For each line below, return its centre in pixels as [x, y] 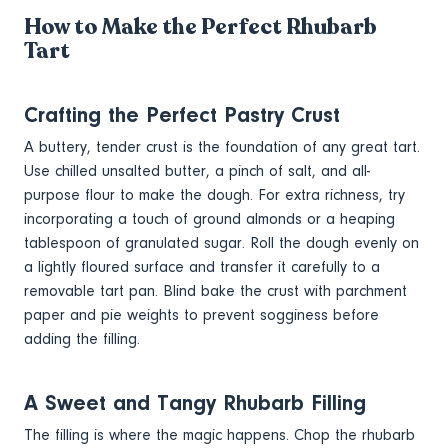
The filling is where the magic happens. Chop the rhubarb [219, 434]
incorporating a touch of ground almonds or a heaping [209, 218]
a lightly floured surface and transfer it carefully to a [202, 266]
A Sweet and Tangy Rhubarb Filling [195, 402]
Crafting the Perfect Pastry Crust [182, 114]
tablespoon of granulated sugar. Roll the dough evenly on [221, 242]
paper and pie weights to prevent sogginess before [201, 314]
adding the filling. [82, 338]
